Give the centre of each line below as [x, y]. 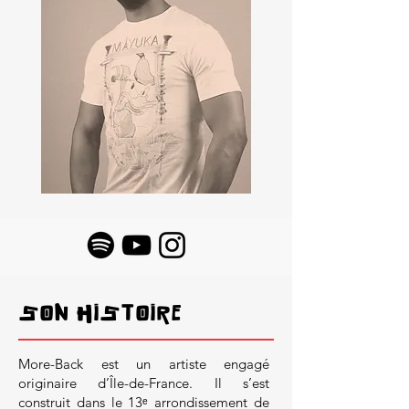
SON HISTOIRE [100, 313]
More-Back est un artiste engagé [144, 364]
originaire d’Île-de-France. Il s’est [144, 383]
